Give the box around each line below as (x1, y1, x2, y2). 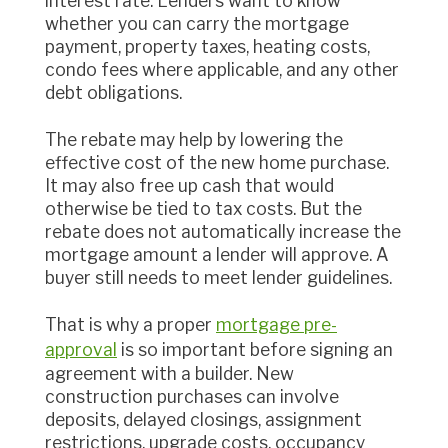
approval (45, 339, 117, 361)
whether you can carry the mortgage (45, 12, 349, 34)
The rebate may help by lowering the (45, 128, 57, 150)
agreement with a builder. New (45, 363, 294, 385)
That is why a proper (57, 314, 216, 336)
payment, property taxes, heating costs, (45, 35, 370, 57)
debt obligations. (45, 81, 182, 103)
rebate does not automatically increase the (45, 220, 401, 242)
